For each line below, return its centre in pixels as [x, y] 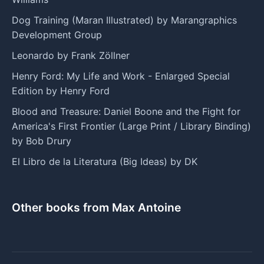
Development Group [57, 34]
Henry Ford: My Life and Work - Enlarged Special [121, 76]
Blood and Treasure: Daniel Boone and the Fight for [126, 111]
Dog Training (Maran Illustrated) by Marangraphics [124, 20]
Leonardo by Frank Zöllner [71, 55]
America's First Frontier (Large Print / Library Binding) [131, 126]
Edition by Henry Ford [61, 90]
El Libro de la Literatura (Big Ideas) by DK [105, 161]
